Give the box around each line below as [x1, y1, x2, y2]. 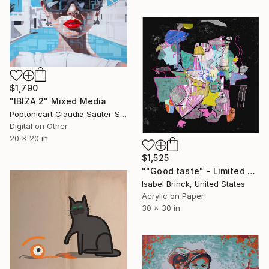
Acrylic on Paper [142, 190, 204, 201]
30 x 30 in [142, 202, 180, 213]
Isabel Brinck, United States [142, 178, 245, 189]
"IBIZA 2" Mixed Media [10, 95, 107, 106]
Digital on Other [10, 121, 68, 131]
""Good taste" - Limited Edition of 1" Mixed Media [247, 165, 255, 176]
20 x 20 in [10, 133, 48, 143]
